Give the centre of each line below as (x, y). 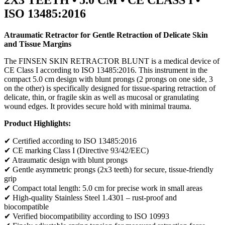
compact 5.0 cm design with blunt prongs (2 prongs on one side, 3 (108, 79)
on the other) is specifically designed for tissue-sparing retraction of (110, 88)
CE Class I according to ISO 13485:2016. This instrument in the (106, 70)
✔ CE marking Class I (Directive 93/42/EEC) (76, 150)
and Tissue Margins (38, 44)
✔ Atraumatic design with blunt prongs (66, 160)
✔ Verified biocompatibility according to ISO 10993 (87, 216)
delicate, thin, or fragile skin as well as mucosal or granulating (101, 97)
